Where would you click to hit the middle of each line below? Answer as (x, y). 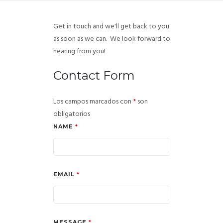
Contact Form (94, 75)
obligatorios (71, 114)
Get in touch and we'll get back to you (111, 27)
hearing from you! (79, 52)
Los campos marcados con (93, 102)
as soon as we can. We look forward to (111, 39)
